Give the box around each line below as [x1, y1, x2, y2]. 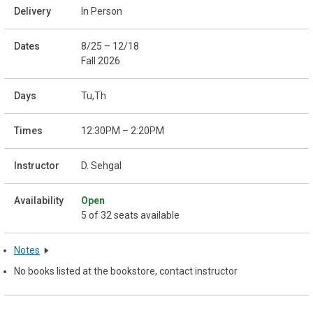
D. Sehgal [81, 159, 122, 171]
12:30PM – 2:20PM [81, 124, 164, 136]
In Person [81, 5, 122, 17]
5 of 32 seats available [81, 209, 180, 221]
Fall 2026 [81, 54, 120, 66]
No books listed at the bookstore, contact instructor [14, 265, 238, 277]
